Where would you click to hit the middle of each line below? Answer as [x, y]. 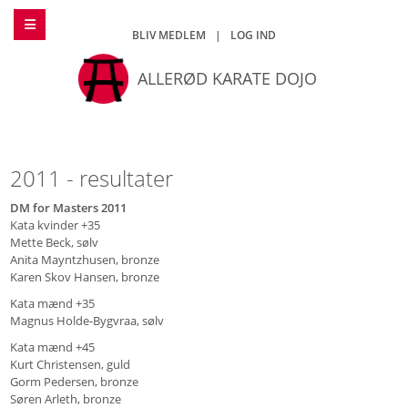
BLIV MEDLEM [169, 35]
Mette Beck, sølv [54, 242]
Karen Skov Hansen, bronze [84, 276]
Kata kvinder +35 [55, 224]
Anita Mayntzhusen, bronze [84, 259]
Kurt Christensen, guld [70, 364]
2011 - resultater [91, 178]
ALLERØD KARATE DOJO [227, 79]
